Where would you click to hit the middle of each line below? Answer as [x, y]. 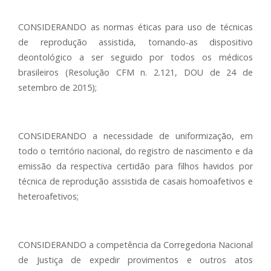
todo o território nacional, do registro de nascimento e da [135, 151]
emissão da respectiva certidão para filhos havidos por [135, 166]
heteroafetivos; [48, 196]
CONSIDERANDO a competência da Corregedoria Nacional [135, 245]
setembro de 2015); [57, 87]
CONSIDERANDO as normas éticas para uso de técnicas [135, 27]
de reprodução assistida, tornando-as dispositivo [135, 42]
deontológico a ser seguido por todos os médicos [135, 57]
